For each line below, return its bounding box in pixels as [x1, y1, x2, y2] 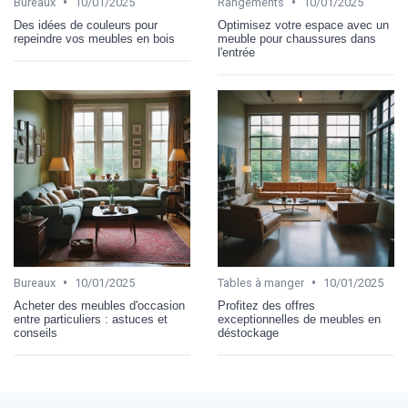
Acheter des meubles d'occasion [14, 299, 185, 313]
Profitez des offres [218, 299, 315, 313]
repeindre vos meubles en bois [14, 32, 175, 46]
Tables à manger [218, 276, 304, 291]
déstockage [218, 326, 279, 341]
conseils [14, 326, 57, 341]
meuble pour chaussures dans [218, 32, 376, 46]
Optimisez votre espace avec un [218, 18, 389, 33]
